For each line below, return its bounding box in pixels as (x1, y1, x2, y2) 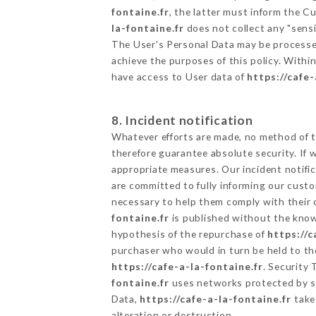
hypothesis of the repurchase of (111, 227, 268, 240)
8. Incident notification (111, 112, 253, 128)
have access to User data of (111, 70, 248, 83)
